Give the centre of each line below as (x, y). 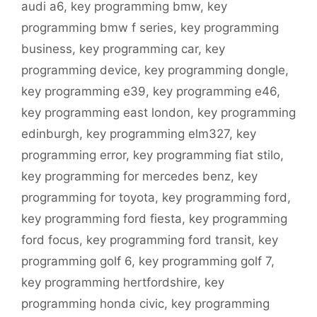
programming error (74, 155)
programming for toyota (88, 198)
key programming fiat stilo (207, 155)
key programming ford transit (169, 240)
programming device (79, 70)
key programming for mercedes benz (126, 177)
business (47, 49)
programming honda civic (93, 304)
